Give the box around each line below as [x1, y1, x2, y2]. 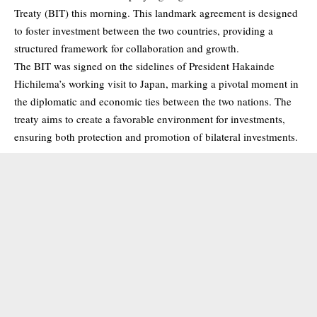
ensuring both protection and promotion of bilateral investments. [14, 129, 298, 144]
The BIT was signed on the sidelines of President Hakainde [14, 58, 275, 73]
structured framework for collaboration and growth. [14, 40, 239, 55]
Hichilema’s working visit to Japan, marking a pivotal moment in [14, 76, 299, 91]
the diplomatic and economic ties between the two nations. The [14, 93, 292, 108]
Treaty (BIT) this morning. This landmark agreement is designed [14, 5, 298, 20]
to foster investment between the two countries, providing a [14, 23, 273, 38]
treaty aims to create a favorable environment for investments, [14, 111, 285, 126]
